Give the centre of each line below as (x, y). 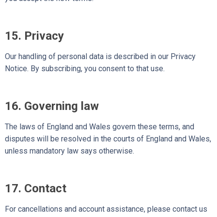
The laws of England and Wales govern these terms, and (100, 126)
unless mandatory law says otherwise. (70, 151)
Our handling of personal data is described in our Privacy (100, 56)
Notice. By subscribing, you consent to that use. (85, 69)
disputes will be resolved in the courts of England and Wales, (108, 139)
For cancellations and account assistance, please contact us (106, 209)
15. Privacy (34, 36)
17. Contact (36, 188)
